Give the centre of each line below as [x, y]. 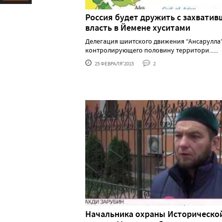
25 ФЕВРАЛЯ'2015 [114, 64]
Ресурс [13, 13]
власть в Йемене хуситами [138, 28]
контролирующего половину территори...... [152, 50]
